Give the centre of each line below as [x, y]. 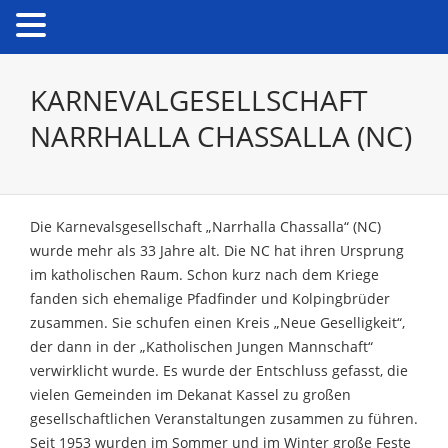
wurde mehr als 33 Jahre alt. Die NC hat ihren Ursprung [217, 250]
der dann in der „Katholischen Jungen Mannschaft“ [201, 346]
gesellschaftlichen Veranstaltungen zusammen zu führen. [224, 418]
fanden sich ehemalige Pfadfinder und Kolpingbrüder [210, 298]
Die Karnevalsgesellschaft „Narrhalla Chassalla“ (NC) [205, 226]
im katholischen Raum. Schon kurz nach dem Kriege [204, 274]
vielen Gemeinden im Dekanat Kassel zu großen [190, 394]
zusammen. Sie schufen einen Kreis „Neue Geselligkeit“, [217, 322]
